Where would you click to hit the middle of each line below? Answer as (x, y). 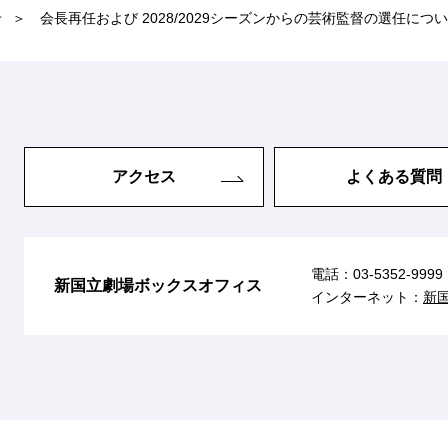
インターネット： (367, 296)
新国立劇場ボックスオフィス (158, 285)
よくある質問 (394, 176)
